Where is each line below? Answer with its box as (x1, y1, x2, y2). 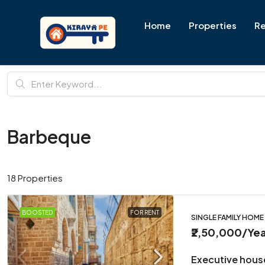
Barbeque (7, 125, 91, 148)
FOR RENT (130, 209, 159, 216)
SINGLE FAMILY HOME (191, 212, 264, 222)
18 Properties (7, 172, 63, 183)
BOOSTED (22, 209, 53, 216)
